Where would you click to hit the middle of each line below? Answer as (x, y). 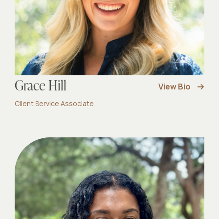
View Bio (175, 87)
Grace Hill (41, 87)
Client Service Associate (54, 103)
